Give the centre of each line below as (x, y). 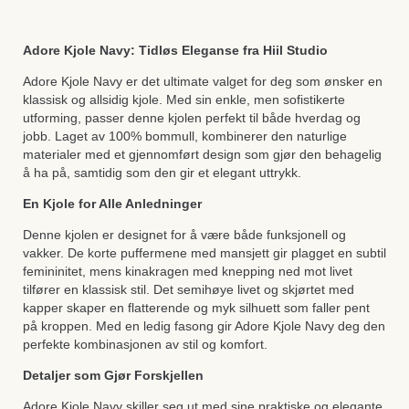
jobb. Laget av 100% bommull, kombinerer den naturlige (185, 136)
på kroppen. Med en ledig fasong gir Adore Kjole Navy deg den (204, 325)
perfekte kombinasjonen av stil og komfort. (145, 344)
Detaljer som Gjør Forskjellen (113, 375)
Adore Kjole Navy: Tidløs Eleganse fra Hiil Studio (175, 50)
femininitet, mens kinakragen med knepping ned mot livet (188, 271)
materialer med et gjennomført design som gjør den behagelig (202, 154)
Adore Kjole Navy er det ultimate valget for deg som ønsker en (203, 81)
